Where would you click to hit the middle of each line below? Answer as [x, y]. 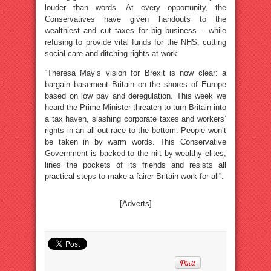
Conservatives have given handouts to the [135, 19]
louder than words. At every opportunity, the [135, 7]
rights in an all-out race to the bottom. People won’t [135, 130]
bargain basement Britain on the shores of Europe [135, 84]
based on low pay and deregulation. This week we [135, 96]
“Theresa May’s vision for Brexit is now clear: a [135, 73]
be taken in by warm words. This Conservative [135, 142]
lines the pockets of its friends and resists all [135, 165]
